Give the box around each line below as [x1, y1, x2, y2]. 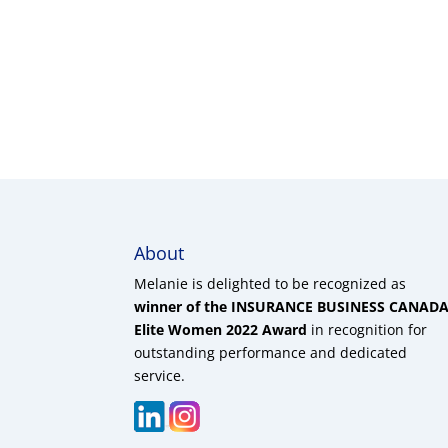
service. [134, 365, 186, 385]
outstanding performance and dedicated [134, 342, 408, 362]
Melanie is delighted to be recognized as [134, 273, 411, 293]
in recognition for [307, 319, 428, 339]
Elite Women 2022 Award [134, 319, 308, 339]
